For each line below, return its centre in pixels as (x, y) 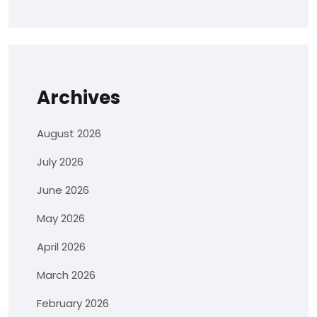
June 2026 (63, 190)
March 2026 (66, 275)
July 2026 (60, 162)
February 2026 (73, 303)
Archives (79, 98)
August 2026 (69, 133)
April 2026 (61, 247)
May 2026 (61, 218)
